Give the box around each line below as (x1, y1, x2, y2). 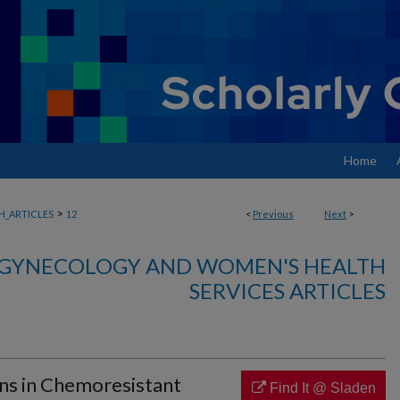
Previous (253, 208, 294, 220)
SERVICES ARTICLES (189, 278, 386, 304)
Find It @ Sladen (265, 380, 376, 396)
